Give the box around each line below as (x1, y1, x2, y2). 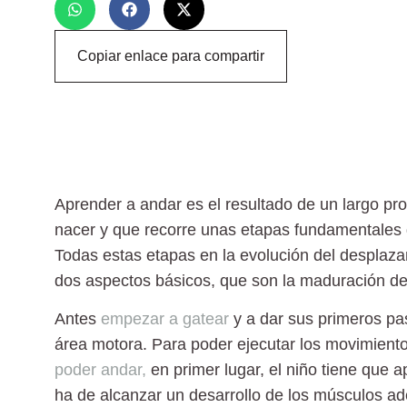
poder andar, (55, 360, 146, 379)
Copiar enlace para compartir (77, 47, 264, 64)
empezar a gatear (101, 309, 229, 328)
